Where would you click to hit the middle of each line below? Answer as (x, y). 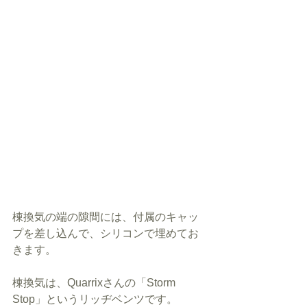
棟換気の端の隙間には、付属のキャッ (106, 217)
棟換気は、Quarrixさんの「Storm (95, 283)
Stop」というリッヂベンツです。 (95, 299)
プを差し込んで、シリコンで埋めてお (106, 234)
